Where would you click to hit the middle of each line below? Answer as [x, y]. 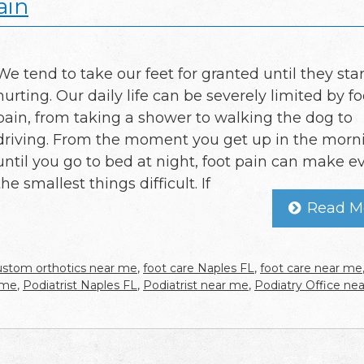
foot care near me [311, 268]
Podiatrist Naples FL [80, 285]
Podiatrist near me [196, 285]
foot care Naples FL [199, 268]
